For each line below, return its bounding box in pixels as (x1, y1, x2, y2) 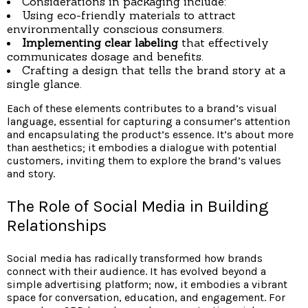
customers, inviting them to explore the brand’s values (7, 154, 281, 168)
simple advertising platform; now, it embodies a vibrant (7, 278, 287, 291)
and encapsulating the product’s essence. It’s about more (7, 128, 294, 142)
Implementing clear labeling (22, 36, 178, 50)
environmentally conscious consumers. (7, 22, 224, 36)
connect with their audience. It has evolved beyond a (7, 265, 266, 278)
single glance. (7, 77, 82, 91)
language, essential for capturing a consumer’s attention (7, 115, 290, 129)
